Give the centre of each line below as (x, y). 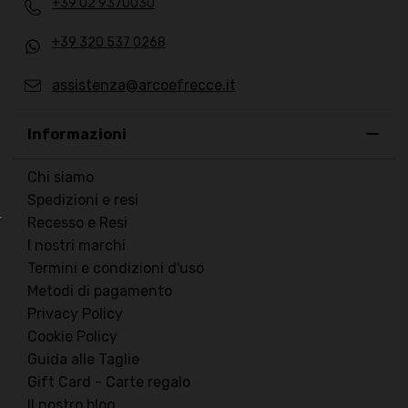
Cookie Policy (72, 337)
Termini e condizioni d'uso (116, 269)
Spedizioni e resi (83, 200)
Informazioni (77, 135)
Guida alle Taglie (83, 360)
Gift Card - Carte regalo (109, 382)
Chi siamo (61, 178)
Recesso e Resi (77, 223)
